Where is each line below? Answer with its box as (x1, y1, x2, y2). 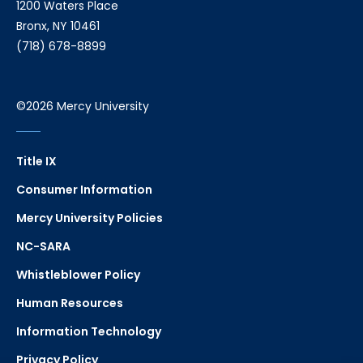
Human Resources (16, 294, 123, 311)
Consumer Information (16, 181, 152, 198)
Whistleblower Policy (16, 266, 140, 283)
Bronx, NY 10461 (16, 18, 100, 35)
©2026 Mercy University (16, 98, 149, 115)
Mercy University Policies (16, 209, 163, 226)
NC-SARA (16, 237, 70, 254)
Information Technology (16, 322, 161, 340)
